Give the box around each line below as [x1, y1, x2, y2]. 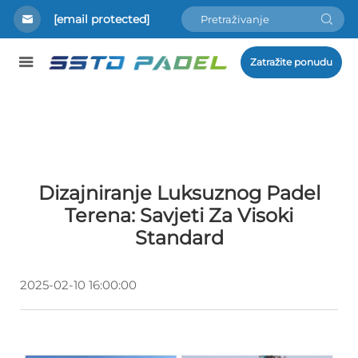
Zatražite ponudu [249, 56, 332, 68]
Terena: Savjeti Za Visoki [65, 204, 293, 227]
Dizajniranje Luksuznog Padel [38, 181, 320, 205]
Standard [134, 226, 224, 249]
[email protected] [54, 12, 149, 26]
